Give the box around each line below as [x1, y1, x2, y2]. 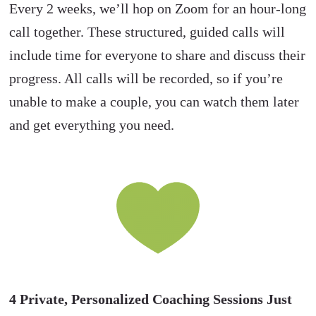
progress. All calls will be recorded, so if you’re [9, 70, 284, 86]
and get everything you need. [9, 116, 175, 133]
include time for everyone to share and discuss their [9, 47, 306, 63]
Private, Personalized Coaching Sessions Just [16, 291, 293, 307]
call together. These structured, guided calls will [9, 23, 286, 39]
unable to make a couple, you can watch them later [9, 93, 300, 109]
